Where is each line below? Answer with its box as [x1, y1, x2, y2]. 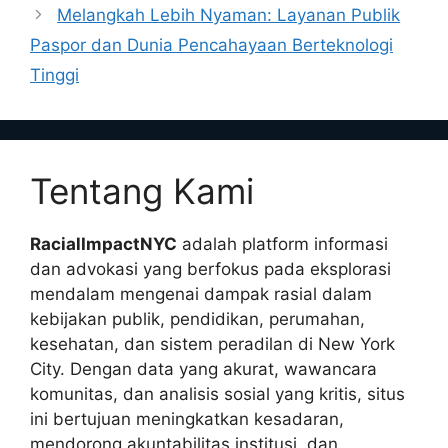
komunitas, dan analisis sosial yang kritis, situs [30, 383, 405, 404]
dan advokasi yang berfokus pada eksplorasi [30, 258, 391, 279]
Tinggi [30, 64, 79, 85]
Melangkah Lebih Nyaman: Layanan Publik [57, 4, 401, 25]
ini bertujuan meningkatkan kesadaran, [30, 408, 344, 429]
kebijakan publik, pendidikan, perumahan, [30, 308, 365, 329]
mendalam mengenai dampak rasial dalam [30, 283, 372, 304]
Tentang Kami [30, 169, 254, 212]
